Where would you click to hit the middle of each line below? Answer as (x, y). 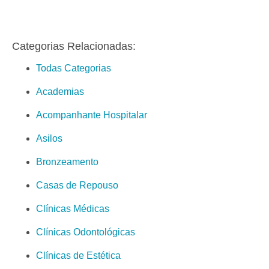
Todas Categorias (74, 68)
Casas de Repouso (77, 185)
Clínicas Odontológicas (86, 232)
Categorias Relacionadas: (74, 46)
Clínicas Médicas (73, 208)
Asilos (49, 138)
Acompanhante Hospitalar (92, 115)
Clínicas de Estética (78, 255)
